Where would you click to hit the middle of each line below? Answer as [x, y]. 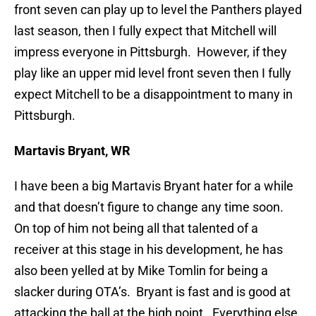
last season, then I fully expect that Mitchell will [145, 31]
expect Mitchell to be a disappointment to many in [153, 95]
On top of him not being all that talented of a [136, 229]
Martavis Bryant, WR [72, 151]
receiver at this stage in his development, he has [148, 250]
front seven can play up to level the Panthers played [158, 10]
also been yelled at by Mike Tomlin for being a [141, 271]
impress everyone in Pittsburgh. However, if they [151, 52]
